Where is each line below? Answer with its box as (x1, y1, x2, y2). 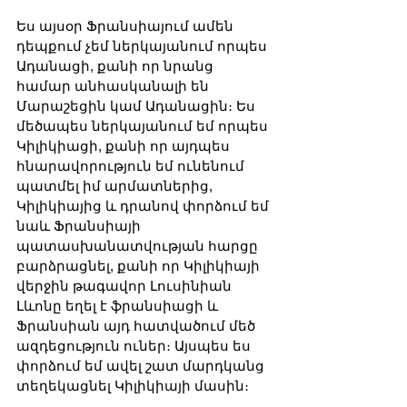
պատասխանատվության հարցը (16, 238, 262, 254)
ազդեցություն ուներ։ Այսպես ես (16, 338, 254, 354)
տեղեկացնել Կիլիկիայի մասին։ (16, 378, 253, 394)
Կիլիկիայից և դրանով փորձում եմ (16, 198, 273, 214)
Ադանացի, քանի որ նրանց (16, 58, 217, 74)
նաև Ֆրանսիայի (16, 218, 144, 234)
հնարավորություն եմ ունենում (16, 158, 248, 174)
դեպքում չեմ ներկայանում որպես (16, 38, 271, 55)
